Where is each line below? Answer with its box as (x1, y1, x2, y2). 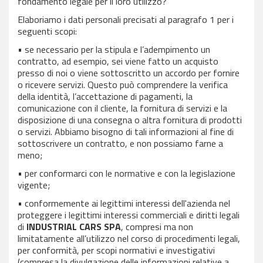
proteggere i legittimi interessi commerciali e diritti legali (18, 208, 240, 222)
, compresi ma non (121, 220, 193, 234)
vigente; (18, 178, 50, 192)
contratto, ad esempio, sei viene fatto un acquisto (18, 54, 218, 68)
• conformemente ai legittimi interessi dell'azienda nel (18, 196, 230, 210)
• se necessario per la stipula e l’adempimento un (18, 42, 210, 56)
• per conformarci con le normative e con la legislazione (18, 166, 235, 180)
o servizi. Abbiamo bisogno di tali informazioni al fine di (18, 124, 234, 139)
